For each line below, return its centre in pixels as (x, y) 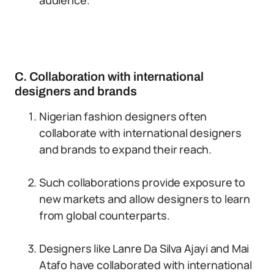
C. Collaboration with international (109, 76)
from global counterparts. (105, 215)
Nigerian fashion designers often (123, 116)
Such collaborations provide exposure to (142, 182)
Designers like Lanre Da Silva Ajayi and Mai (144, 248)
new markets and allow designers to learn (145, 199)
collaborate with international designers (140, 133)
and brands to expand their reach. (126, 149)
